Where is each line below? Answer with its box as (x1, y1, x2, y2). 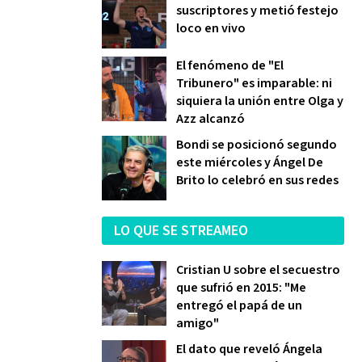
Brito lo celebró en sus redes (176, 171, 339, 189)
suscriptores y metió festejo (176, 2, 339, 19)
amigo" (176, 314, 219, 332)
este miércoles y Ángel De (176, 154, 323, 171)
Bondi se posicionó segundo (176, 136, 337, 154)
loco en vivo (176, 19, 246, 37)
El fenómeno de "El (176, 57, 284, 74)
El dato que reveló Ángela (176, 340, 322, 358)
